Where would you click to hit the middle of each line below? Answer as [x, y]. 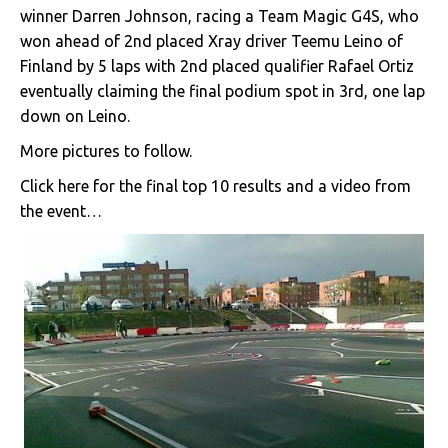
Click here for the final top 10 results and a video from [215, 186]
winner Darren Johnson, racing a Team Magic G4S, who [219, 16]
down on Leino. [75, 116]
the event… [61, 211]
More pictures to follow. [106, 151]
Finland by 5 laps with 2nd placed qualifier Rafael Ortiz [217, 66]
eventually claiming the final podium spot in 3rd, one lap [222, 91]
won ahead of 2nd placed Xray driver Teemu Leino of [211, 41]
